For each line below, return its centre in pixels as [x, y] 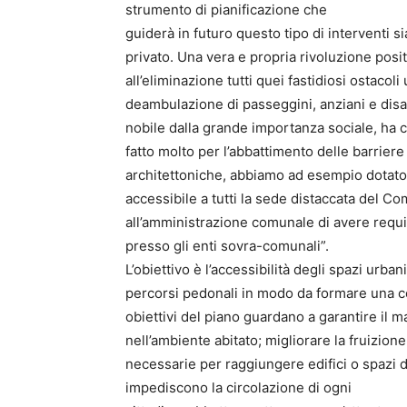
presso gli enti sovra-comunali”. [227, 246]
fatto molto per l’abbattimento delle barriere [265, 152]
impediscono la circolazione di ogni [238, 388]
